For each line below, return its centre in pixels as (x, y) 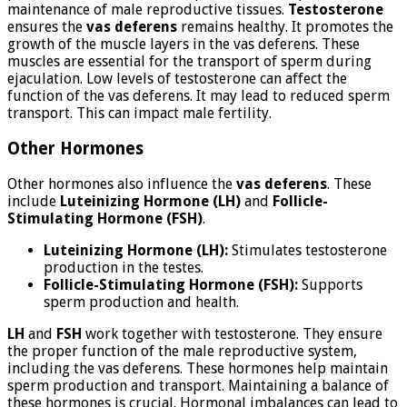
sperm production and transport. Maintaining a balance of (198, 385)
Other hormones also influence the (122, 184)
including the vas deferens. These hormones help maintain (198, 368)
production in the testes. (124, 267)
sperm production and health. (141, 302)
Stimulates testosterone (308, 250)
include (34, 201)
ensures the (47, 27)
